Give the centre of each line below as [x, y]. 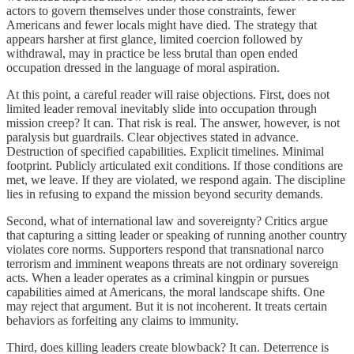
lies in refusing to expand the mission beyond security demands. [165, 194]
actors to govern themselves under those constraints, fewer [151, 10]
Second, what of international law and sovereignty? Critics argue [167, 220]
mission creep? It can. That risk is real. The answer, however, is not [173, 122]
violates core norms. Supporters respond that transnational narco [165, 249]
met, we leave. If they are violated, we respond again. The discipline [176, 179]
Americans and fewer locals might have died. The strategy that [162, 24]
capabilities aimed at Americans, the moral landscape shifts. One [166, 292]
